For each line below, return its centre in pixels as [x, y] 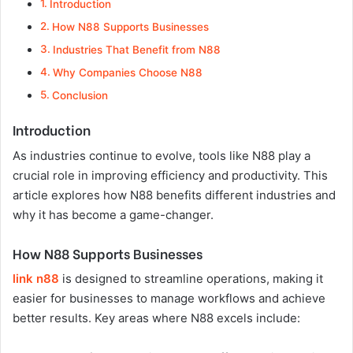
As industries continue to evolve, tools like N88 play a [162, 155]
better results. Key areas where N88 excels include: [156, 318]
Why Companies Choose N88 [127, 72]
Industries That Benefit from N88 [136, 50]
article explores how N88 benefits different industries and [174, 195]
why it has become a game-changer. [113, 214]
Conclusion [80, 95]
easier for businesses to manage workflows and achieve [169, 298]
